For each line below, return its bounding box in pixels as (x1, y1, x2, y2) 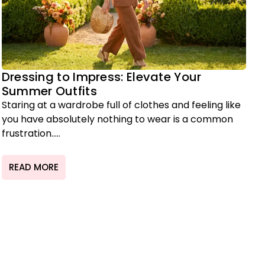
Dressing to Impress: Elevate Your (1, 69, 202, 85)
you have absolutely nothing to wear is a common (1, 112, 233, 126)
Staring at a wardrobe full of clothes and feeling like (1, 98, 241, 112)
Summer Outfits (1, 83, 97, 99)
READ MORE (8, 161, 59, 174)
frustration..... (1, 127, 60, 140)
